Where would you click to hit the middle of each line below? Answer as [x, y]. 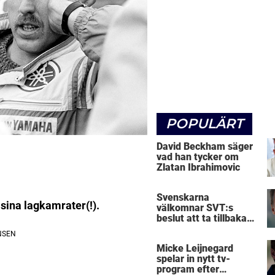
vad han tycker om [198, 157]
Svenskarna [183, 198]
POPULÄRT [204, 123]
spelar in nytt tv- [193, 259]
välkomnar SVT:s [195, 208]
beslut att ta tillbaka [202, 219]
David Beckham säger [205, 146]
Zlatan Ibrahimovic [198, 167]
